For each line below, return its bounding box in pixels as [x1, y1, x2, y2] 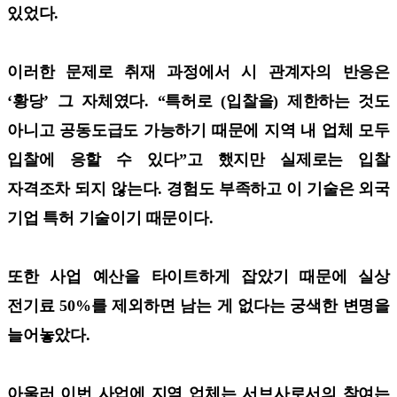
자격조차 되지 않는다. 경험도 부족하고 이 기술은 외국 [7, 179, 390, 198]
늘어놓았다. [7, 325, 95, 344]
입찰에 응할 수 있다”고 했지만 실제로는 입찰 [7, 150, 390, 168]
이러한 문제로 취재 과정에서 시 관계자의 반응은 [7, 62, 390, 81]
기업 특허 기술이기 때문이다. [7, 208, 214, 227]
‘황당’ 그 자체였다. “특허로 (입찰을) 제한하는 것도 [7, 91, 390, 110]
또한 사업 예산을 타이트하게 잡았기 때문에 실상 [7, 267, 390, 285]
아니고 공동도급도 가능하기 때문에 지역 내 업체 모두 [7, 121, 390, 139]
